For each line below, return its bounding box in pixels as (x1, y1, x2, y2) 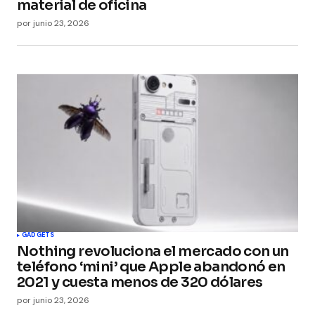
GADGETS (22, 231, 55, 240)
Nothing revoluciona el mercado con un (17, 243, 289, 261)
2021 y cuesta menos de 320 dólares (17, 274, 263, 292)
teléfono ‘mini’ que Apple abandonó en (17, 258, 285, 276)
